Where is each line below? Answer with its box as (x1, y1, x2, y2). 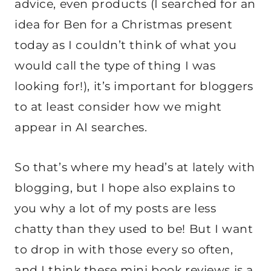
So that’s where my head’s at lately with (15, 160, 255, 175)
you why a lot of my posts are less (15, 201, 217, 216)
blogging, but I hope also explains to (15, 181, 236, 195)
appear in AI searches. (15, 120, 148, 135)
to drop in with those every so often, (15, 243, 233, 257)
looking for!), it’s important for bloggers (15, 79, 253, 94)
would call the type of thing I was (15, 59, 216, 73)
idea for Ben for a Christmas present (15, 18, 233, 32)
